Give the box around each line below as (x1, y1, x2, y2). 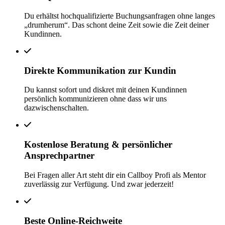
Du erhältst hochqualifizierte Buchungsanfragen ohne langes (24, 11, 215, 20)
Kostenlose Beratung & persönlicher (24, 139, 172, 150)
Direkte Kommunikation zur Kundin (24, 65, 176, 76)
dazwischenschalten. (24, 103, 89, 113)
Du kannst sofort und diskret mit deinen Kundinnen (24, 85, 187, 94)
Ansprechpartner (24, 150, 94, 161)
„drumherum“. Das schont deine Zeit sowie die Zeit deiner (24, 20, 209, 29)
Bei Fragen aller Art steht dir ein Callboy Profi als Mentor (24, 170, 206, 179)
